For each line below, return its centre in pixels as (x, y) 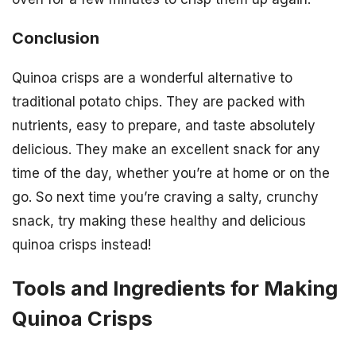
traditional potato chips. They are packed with (159, 102)
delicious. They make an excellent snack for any (166, 150)
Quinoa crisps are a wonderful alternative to (152, 78)
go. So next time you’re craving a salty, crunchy (165, 197)
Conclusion (56, 39)
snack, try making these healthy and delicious (159, 221)
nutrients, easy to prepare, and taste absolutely (164, 126)
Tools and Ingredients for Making (175, 288)
